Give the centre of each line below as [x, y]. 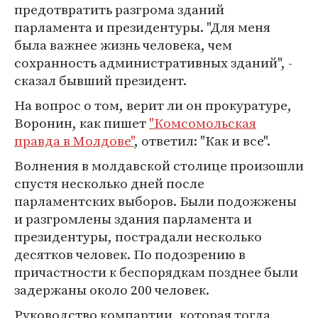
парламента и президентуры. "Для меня [142, 27]
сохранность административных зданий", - [153, 62]
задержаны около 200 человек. [112, 290]
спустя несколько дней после [109, 183]
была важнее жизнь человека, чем [123, 45]
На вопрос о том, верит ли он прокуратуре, [153, 105]
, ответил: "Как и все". [202, 141]
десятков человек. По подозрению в [130, 254]
